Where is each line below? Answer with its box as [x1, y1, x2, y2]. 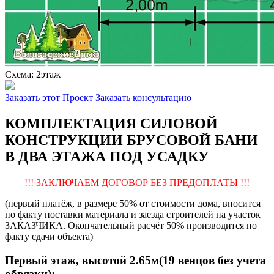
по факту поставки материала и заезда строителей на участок [5, 209, 261, 220]
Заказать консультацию [95, 92, 191, 103]
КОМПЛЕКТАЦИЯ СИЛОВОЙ [5, 116, 218, 132]
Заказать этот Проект [5, 92, 93, 103]
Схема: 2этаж [5, 69, 61, 80]
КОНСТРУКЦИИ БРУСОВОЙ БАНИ [5, 132, 258, 149]
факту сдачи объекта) [5, 231, 93, 242]
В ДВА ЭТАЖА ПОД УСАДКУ [5, 149, 209, 165]
